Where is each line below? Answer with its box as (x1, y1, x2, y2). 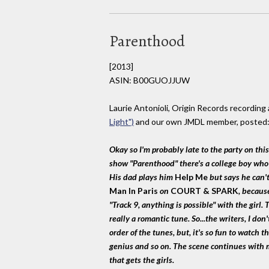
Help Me (175, 172, 208, 183)
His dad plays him (109, 172, 175, 183)
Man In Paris (109, 186, 158, 196)
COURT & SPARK (171, 186, 238, 196)
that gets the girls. (109, 255, 174, 265)
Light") (109, 116, 134, 127)
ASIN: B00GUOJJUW (109, 74, 190, 85)
